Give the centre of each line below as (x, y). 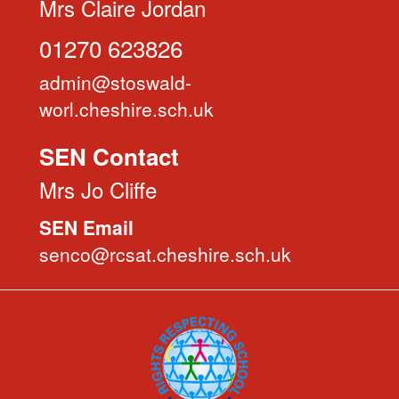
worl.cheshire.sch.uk (126, 109)
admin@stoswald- (115, 82)
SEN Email (86, 227)
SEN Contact (109, 156)
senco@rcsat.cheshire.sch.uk (165, 254)
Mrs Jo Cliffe (98, 189)
